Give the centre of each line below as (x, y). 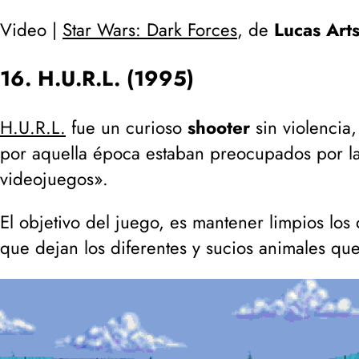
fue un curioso (127, 127)
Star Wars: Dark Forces (150, 29)
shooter (219, 127)
